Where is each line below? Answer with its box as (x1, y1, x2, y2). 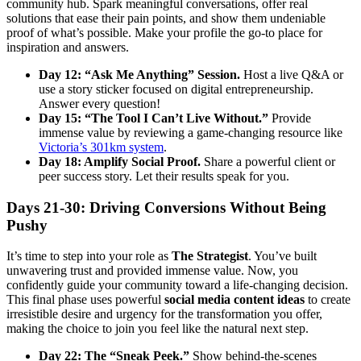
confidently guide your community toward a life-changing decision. (6, 278, 348, 293)
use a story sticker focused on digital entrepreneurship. (39, 82, 313, 97)
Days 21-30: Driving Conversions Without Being (6, 198, 326, 216)
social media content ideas (164, 293, 305, 307)
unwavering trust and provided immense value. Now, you (6, 263, 298, 278)
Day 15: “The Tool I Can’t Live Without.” (39, 111, 268, 126)
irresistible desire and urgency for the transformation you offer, (6, 307, 322, 322)
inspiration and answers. (6, 40, 129, 55)
